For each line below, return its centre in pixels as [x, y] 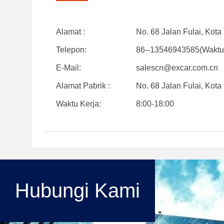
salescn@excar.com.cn [177, 68]
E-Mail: [68, 68]
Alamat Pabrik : [83, 86]
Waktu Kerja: [78, 104]
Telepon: [71, 50]
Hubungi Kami [77, 190]
